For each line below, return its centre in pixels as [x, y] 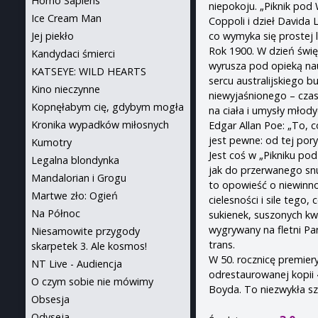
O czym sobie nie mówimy [92, 281]
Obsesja [50, 299]
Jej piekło [53, 36]
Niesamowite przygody [86, 231]
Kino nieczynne [66, 89]
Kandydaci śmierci [73, 54]
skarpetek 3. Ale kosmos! [89, 246]
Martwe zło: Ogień [75, 196]
